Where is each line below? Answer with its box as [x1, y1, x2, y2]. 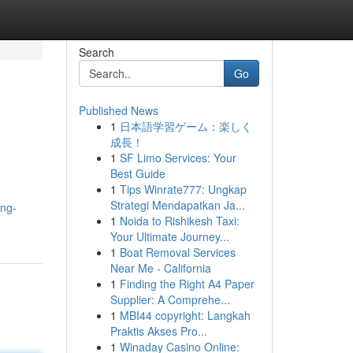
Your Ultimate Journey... [110, 229, 229, 244]
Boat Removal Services [119, 244, 236, 260]
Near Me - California [110, 260, 211, 276]
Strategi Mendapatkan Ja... [110, 197, 245, 213]
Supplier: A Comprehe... [110, 292, 230, 307]
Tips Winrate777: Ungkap [119, 181, 247, 197]
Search [78, 44, 114, 60]
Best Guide [110, 165, 165, 181]
